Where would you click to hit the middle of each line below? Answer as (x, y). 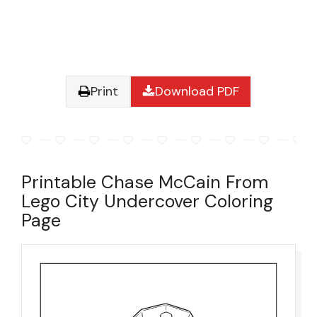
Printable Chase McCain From (145, 182)
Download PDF (197, 91)
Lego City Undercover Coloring (147, 201)
